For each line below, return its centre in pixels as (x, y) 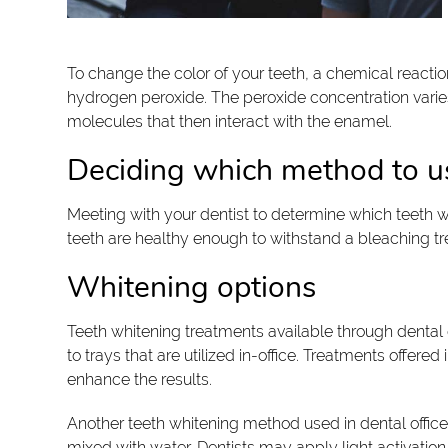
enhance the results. (142, 379)
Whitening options (192, 287)
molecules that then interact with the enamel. (232, 121)
